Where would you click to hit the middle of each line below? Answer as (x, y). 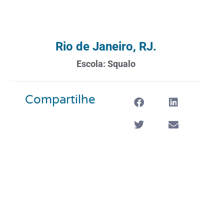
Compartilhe (60, 99)
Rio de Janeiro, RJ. (106, 46)
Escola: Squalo (106, 63)
